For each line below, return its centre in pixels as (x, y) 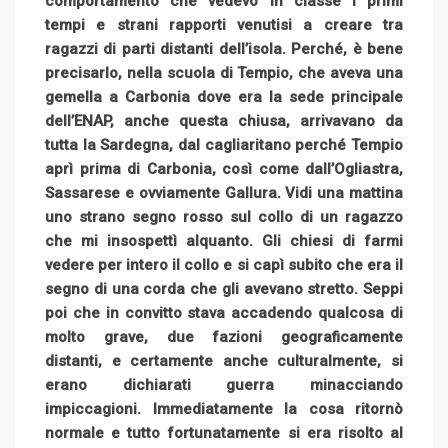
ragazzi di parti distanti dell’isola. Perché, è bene (224, 48)
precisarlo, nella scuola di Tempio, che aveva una (224, 72)
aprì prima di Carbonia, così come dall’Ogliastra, (224, 168)
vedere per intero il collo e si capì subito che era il (224, 264)
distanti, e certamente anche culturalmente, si (224, 360)
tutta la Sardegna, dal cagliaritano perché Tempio (224, 144)
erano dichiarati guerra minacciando (224, 384)
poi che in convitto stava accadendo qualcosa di (224, 312)
